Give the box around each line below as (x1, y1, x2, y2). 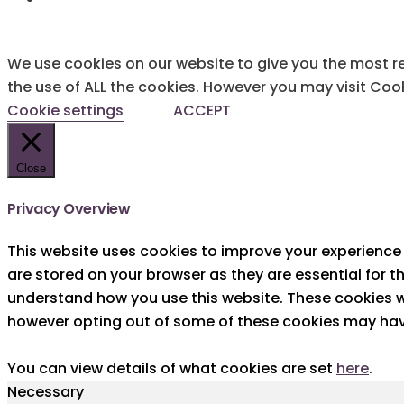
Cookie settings (7, 100, 124, 122)
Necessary (7, 381, 84, 402)
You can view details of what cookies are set (7, 357, 336, 379)
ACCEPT (173, 100, 231, 122)
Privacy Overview (7, 197, 130, 219)
